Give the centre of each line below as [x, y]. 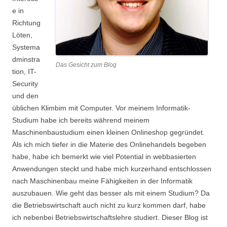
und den [25, 96]
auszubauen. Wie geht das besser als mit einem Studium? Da [111, 193]
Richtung [26, 23]
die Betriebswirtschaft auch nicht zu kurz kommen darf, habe [109, 205]
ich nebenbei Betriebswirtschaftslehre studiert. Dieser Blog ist [110, 217]
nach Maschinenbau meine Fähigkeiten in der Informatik [102, 181]
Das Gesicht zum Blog [86, 65]
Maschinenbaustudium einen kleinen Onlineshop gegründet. [108, 132]
